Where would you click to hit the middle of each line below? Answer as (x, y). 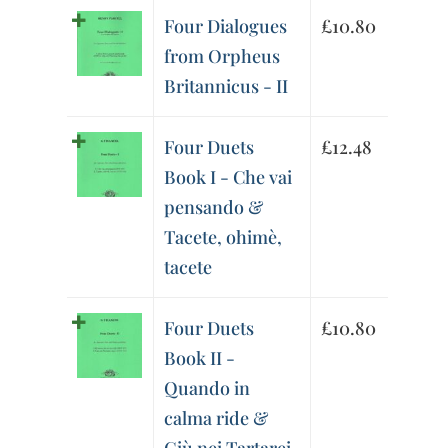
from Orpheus (222, 56)
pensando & (214, 207)
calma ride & (216, 418)
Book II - (200, 358)
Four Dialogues (226, 26)
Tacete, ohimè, (223, 237)
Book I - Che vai (228, 177)
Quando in (207, 388)
